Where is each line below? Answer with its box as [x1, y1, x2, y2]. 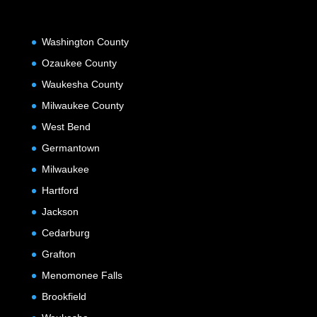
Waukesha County [41, 78, 123, 90]
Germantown [41, 142, 100, 154]
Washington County [41, 35, 129, 47]
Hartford [41, 184, 79, 196]
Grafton [41, 248, 76, 260]
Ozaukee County [41, 57, 117, 69]
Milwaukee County [41, 99, 124, 111]
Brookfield [41, 290, 86, 302]
